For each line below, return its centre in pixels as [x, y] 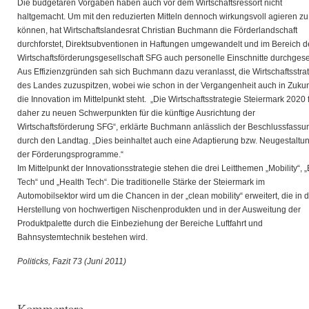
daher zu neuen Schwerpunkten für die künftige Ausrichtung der [136, 113]
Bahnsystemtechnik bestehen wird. [82, 237]
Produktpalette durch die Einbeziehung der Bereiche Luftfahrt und [140, 223]
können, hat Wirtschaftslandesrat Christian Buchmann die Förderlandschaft [157, 30]
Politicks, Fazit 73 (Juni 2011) [72, 261]
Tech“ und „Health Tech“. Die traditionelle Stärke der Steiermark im [141, 182]
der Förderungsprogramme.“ [70, 154]
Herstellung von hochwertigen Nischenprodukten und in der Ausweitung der [159, 210]
